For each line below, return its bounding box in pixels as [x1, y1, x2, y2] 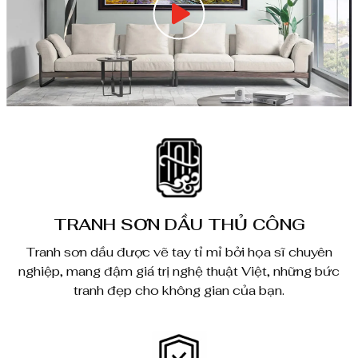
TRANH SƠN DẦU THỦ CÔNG [53, 214, 305, 236]
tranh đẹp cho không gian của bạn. [74, 282, 284, 300]
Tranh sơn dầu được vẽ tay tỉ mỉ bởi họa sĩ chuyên [26, 244, 332, 261]
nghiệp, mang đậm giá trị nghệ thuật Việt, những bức [18, 263, 340, 280]
